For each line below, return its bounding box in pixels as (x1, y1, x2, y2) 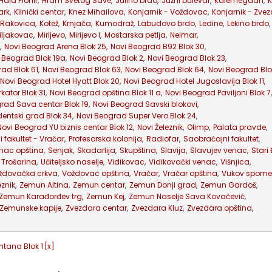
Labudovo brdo (138, 18, 195, 29)
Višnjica (220, 157, 250, 167)
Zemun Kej (86, 191, 124, 202)
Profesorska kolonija (69, 134, 142, 144)
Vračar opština (163, 168, 217, 178)
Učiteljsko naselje (41, 157, 103, 167)
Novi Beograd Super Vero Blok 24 (76, 110, 196, 121)
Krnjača (63, 18, 91, 29)
